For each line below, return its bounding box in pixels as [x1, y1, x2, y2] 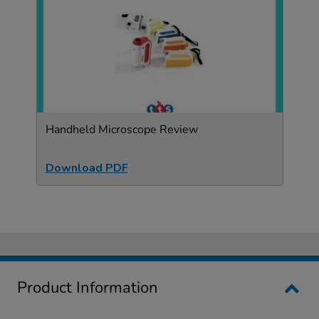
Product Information [17, 277, 158, 299]
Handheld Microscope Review [45, 122, 198, 138]
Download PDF [45, 160, 128, 177]
